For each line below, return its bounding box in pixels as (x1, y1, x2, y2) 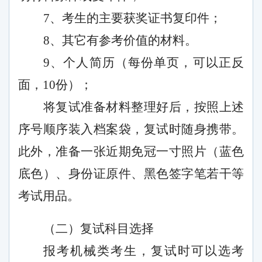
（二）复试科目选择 (43, 222, 154, 236)
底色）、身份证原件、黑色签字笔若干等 (18, 167, 244, 181)
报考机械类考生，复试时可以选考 (43, 244, 244, 258)
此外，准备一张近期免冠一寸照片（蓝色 (18, 144, 244, 159)
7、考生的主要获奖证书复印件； (43, 11, 222, 26)
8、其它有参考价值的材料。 (43, 33, 197, 48)
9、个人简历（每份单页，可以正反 (43, 56, 244, 70)
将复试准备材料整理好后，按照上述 (43, 100, 244, 115)
